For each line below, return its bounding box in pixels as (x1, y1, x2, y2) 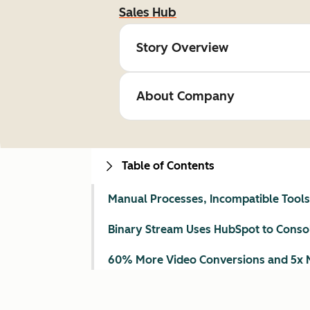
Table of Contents (122, 159, 215, 172)
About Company (136, 89, 235, 104)
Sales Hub (119, 5, 176, 20)
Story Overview (136, 40, 228, 55)
